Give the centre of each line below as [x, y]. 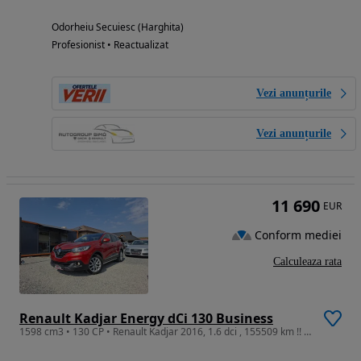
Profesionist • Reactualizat [110, 44]
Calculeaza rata [307, 261]
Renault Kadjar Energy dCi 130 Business [146, 318]
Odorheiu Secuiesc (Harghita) [118, 27]
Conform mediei [298, 234]
